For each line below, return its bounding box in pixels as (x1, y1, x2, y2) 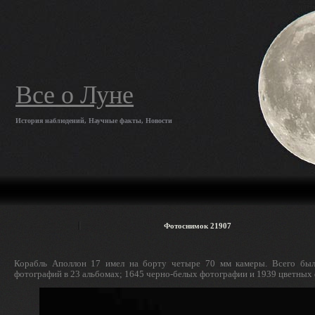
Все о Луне (15, 81, 134, 109)
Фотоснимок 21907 (164, 221, 231, 230)
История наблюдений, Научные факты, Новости (15, 117, 172, 124)
